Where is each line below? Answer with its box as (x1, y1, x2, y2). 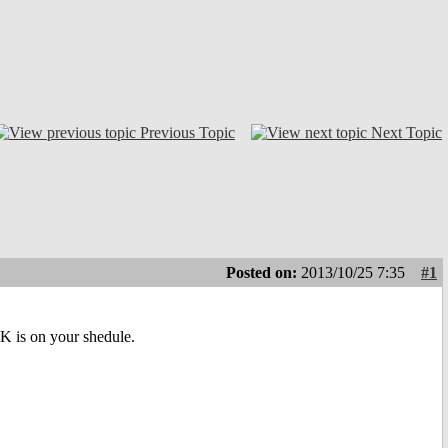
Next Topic (371, 123, 442, 141)
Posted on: (226, 264, 301, 282)
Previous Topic (140, 123, 235, 141)
